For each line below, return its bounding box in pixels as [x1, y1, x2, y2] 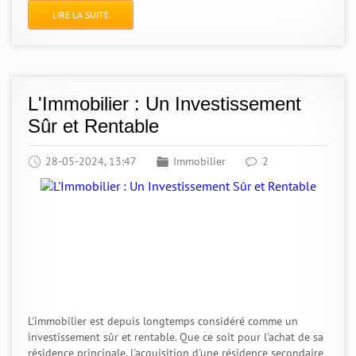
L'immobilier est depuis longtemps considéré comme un [28, 314, 298, 328]
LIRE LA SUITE [52, 9, 109, 21]
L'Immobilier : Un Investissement [28, 93, 301, 114]
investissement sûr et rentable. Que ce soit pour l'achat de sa [28, 330, 323, 344]
